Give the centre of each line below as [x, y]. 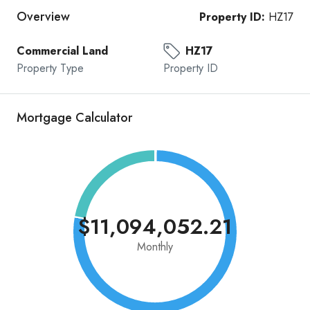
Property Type [50, 68]
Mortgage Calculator [74, 118]
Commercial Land [62, 51]
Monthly [155, 247]
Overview [43, 17]
